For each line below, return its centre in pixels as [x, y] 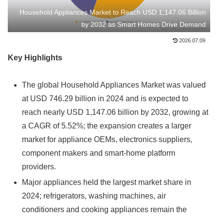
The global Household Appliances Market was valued [114, 85]
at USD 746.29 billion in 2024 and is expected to [105, 99]
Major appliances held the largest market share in [107, 182]
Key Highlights [35, 57]
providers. [39, 167]
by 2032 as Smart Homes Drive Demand [144, 25]
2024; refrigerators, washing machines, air [94, 196]
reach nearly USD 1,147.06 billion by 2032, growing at [115, 112]
